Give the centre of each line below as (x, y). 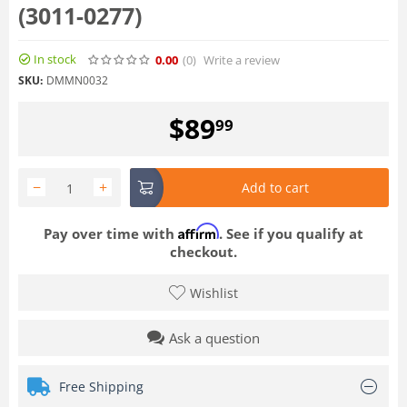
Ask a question (214, 338)
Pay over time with (111, 233)
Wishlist (214, 293)
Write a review (242, 60)
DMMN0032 (77, 80)
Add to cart (275, 187)
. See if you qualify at (291, 233)
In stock (55, 60)
